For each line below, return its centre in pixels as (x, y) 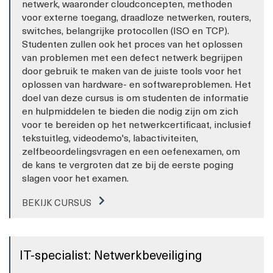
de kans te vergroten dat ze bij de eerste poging (128, 164)
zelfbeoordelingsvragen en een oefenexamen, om (131, 150)
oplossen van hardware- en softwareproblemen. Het (136, 83)
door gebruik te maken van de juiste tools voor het (132, 70)
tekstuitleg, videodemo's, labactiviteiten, (110, 137)
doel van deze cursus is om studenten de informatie (135, 97)
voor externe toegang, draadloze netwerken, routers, (136, 16)
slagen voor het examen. (75, 177)
